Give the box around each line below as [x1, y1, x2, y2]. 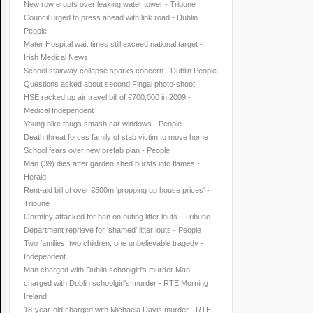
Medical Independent [24, 106, 94, 115]
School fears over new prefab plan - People [24, 146, 170, 154]
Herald [24, 173, 46, 181]
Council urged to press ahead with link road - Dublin [24, 13, 198, 22]
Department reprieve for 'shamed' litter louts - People [24, 226, 201, 234]
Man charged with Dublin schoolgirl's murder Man [24, 265, 190, 274]
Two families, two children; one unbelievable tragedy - [24, 239, 203, 247]
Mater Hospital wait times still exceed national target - [24, 40, 203, 48]
